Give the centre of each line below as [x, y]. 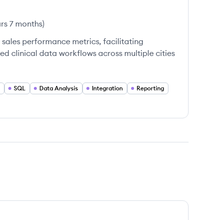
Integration [107, 88]
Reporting [150, 88]
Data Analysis [59, 88]
